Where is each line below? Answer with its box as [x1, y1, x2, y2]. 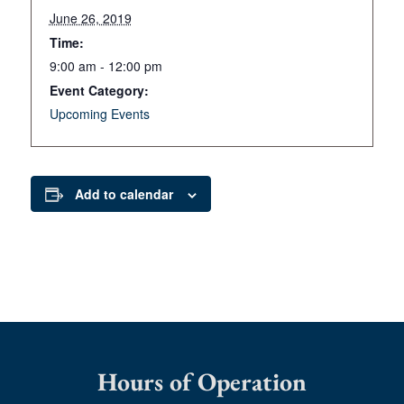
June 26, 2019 [49, 9, 132, 27]
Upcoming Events [49, 105, 150, 123]
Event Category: [49, 81, 149, 99]
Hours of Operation [97, 365, 307, 398]
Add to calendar [74, 185, 173, 203]
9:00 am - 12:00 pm [49, 57, 162, 75]
